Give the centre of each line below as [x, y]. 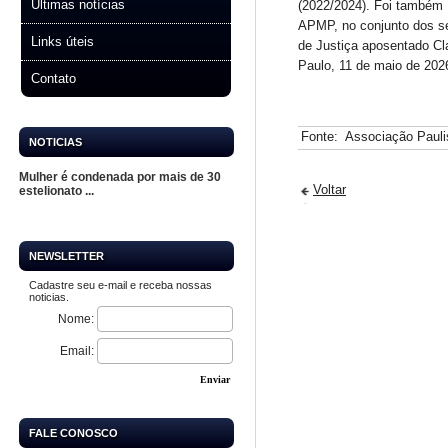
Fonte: [319, 136]
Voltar [329, 189]
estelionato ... [56, 191]
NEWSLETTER [66, 256]
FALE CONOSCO [73, 433]
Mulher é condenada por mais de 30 [119, 177]
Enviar [214, 379]
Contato [53, 78]
